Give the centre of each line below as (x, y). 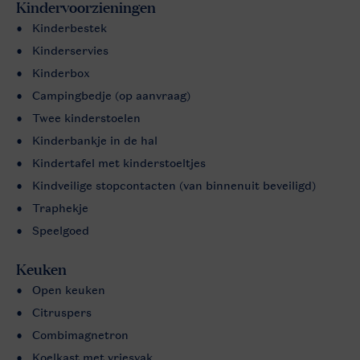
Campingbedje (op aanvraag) (111, 95)
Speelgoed (61, 230)
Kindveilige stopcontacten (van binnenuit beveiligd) (174, 185)
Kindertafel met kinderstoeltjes (119, 163)
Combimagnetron (80, 335)
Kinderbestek (70, 28)
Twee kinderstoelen (86, 118)
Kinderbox (61, 73)
